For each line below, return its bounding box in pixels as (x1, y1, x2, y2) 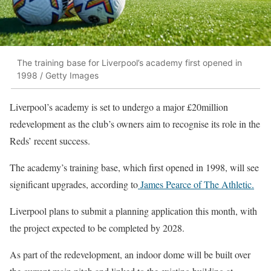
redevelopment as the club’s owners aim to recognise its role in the (10, 117, 260, 130)
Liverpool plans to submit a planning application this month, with (10, 204, 257, 217)
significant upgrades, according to (10, 177, 138, 191)
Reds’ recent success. (10, 134, 90, 147)
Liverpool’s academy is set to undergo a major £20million (10, 100, 228, 113)
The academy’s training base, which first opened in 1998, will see (10, 160, 259, 174)
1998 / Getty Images (17, 70, 99, 81)
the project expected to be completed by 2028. (10, 221, 184, 234)
